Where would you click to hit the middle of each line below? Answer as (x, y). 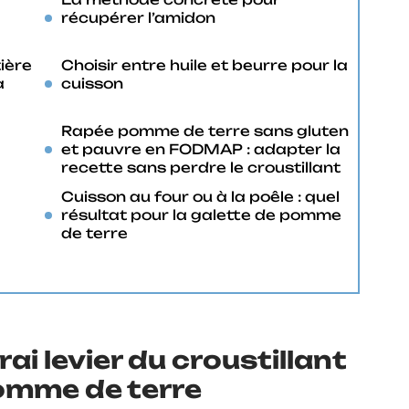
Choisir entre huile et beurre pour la (204, 65)
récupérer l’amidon (138, 18)
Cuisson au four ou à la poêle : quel (200, 197)
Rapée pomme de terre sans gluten (205, 131)
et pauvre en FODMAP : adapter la (201, 149)
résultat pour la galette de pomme (201, 215)
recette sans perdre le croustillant (201, 168)
